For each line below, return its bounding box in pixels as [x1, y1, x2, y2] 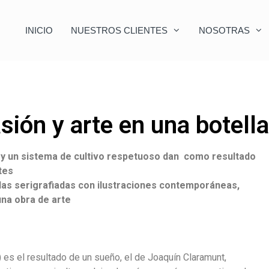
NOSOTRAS [198, 25, 250, 35]
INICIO [25, 25, 53, 35]
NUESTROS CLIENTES [70, 25, 168, 35]
